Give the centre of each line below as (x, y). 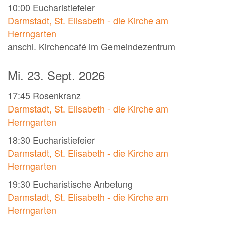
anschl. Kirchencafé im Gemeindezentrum (91, 46)
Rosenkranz (57, 96)
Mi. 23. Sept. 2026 (56, 75)
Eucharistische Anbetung (83, 184)
